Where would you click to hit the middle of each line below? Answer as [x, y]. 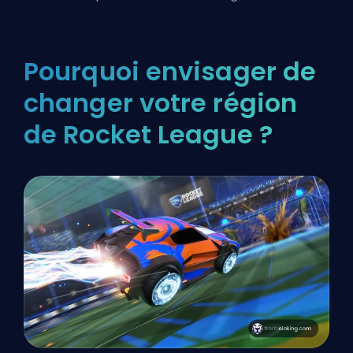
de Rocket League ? [148, 135]
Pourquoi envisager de [170, 72]
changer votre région [161, 103]
